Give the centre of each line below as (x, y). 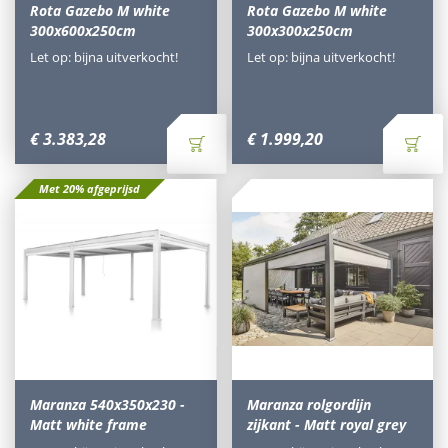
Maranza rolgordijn (308, 405)
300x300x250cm (299, 30)
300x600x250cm (83, 30)
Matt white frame (88, 425)
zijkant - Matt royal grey (326, 425)
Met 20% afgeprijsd (89, 188)
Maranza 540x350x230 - (107, 405)
